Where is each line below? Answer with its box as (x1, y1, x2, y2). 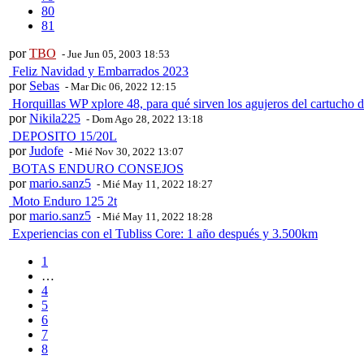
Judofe (29, 144, 63, 158)
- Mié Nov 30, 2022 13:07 (67, 145, 184, 158)
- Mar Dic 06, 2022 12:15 (63, 80, 176, 93)
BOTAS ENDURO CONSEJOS (9, 162, 184, 176)
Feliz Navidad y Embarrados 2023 (9, 64, 188, 79)
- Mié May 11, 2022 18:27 (94, 178, 213, 191)
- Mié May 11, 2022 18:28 (94, 210, 213, 223)
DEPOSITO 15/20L (9, 129, 117, 144)
